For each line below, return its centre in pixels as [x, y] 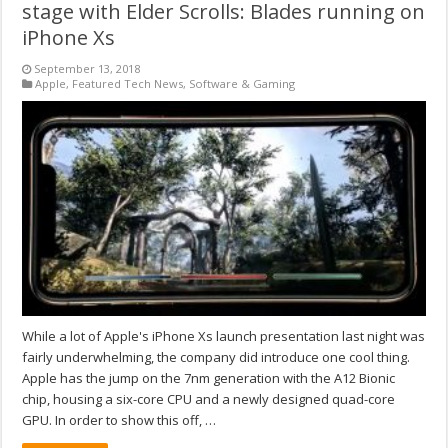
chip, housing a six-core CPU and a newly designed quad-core [209, 398]
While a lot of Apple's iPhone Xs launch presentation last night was [224, 335]
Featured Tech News [128, 83]
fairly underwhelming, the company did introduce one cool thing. [216, 356]
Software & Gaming [242, 83]
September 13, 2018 [87, 68]
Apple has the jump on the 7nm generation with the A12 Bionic [209, 377]
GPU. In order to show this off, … [119, 419]
